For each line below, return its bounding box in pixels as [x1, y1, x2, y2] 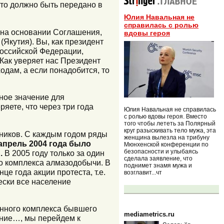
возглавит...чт [124, 168, 162, 176]
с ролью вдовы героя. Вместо [124, 112, 207, 120]
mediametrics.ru [124, 210, 174, 218]
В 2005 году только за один [2, 148, 104, 157]
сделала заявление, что [124, 154, 192, 162]
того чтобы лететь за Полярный [124, 119, 215, 127]
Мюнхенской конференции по [124, 140, 208, 148]
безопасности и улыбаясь [124, 147, 198, 155]
